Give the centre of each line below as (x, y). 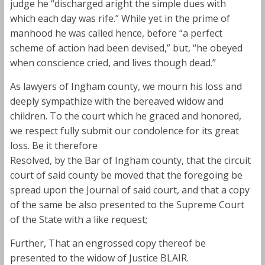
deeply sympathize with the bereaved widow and (117, 101)
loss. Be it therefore (54, 145)
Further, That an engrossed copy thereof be (108, 243)
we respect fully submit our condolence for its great (124, 130)
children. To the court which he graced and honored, (125, 116)
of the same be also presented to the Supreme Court (127, 204)
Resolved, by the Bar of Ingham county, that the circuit (130, 160)
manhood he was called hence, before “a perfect (116, 33)
